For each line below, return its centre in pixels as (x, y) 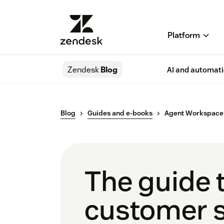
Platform (183, 35)
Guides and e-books (120, 113)
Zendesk (83, 70)
